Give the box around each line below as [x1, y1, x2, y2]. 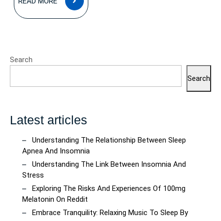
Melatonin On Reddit [22, 195, 88, 204]
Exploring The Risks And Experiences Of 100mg [32, 184, 185, 193]
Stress [22, 171, 44, 180]
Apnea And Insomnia [22, 147, 90, 155]
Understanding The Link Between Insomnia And [32, 160, 186, 169]
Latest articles [10, 113, 87, 127]
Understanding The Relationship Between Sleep [32, 136, 186, 145]
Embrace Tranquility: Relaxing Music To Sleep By [32, 208, 188, 217]
